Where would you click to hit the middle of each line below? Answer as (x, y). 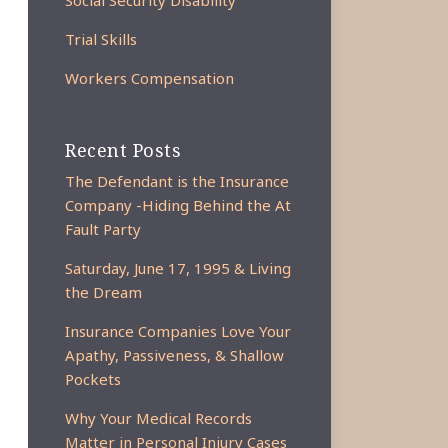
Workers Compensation (150, 78)
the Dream (104, 292)
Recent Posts (123, 150)
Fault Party (103, 229)
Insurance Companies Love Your (178, 331)
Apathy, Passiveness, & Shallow (175, 355)
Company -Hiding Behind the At (178, 205)
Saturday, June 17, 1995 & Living (178, 268)
